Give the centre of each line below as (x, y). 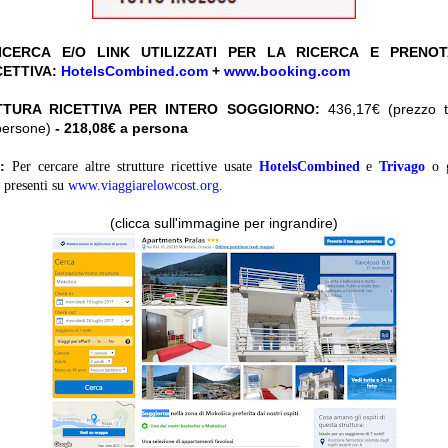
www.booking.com (287, 71)
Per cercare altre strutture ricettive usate (132, 167)
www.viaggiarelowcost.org (143, 186)
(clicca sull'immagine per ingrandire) (224, 223)
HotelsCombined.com (134, 71)
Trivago (402, 167)
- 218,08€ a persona (121, 128)
